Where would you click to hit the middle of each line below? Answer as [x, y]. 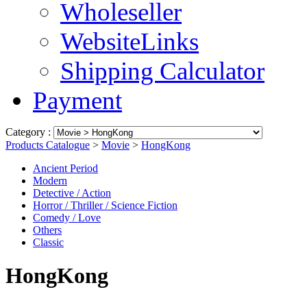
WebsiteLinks [130, 41]
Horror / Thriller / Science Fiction [105, 205]
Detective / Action [72, 193]
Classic [48, 242]
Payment [77, 100]
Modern [50, 181]
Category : [29, 132]
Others [47, 230]
